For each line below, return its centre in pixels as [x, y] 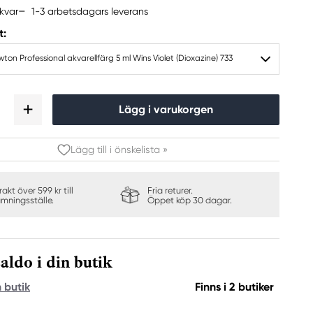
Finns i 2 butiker [234, 287]
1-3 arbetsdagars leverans [90, 11]
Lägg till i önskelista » [119, 150]
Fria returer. [170, 190]
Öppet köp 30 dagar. [189, 200]
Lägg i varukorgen [166, 109]
